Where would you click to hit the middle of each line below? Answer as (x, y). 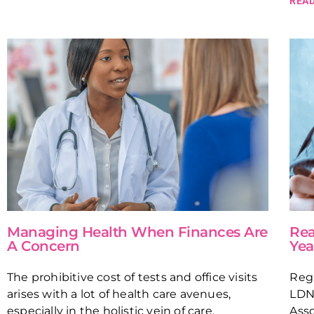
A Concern (43, 246)
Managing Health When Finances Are (137, 232)
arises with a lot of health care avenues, (119, 294)
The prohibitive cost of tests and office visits (132, 278)
